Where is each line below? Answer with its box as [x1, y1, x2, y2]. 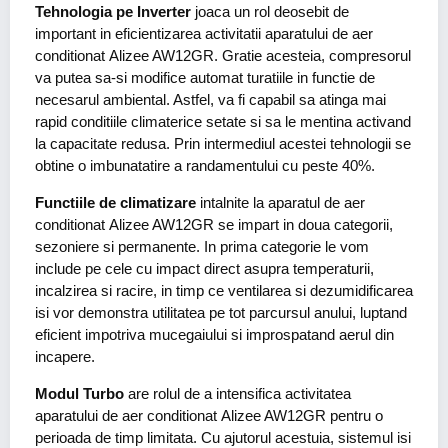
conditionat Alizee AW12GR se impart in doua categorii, [35, 216, 393, 234]
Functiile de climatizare [35, 194, 196, 212]
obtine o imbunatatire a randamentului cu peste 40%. [35, 157, 375, 175]
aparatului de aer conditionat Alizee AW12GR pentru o [35, 407, 383, 425]
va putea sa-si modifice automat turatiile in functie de [35, 69, 375, 87]
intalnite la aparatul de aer [196, 194, 365, 212]
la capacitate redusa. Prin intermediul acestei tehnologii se [35, 135, 411, 153]
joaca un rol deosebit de [191, 3, 349, 21]
